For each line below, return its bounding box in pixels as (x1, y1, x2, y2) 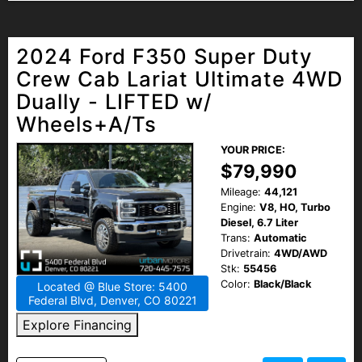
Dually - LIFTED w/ (16, 88, 212, 114)
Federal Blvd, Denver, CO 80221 (27, 293, 197, 307)
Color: (221, 277, 250, 290)
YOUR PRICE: (221, 143, 285, 156)
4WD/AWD (274, 246, 327, 259)
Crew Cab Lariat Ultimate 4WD (16, 65, 343, 91)
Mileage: (221, 185, 261, 198)
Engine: (221, 200, 256, 213)
